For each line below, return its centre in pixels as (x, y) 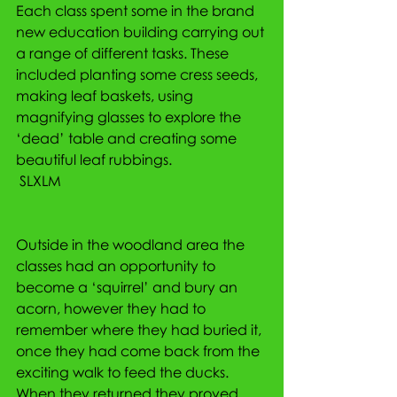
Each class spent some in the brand (137, 11)
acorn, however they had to (113, 309)
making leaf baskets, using (106, 96)
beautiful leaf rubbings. (94, 160)
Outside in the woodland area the (132, 245)
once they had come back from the (140, 351)
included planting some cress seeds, (139, 75)
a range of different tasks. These (124, 54)
